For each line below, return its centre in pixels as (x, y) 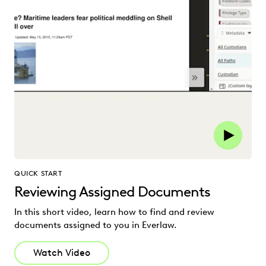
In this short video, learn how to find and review (114, 212)
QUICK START (38, 173)
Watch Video (62, 253)
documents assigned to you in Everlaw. (96, 225)
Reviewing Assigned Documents (112, 192)
